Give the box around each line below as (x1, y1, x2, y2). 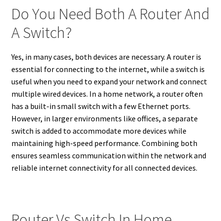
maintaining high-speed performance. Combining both (11, 138, 197, 148)
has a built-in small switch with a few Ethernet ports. (11, 101, 190, 111)
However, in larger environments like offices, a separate (11, 113, 198, 123)
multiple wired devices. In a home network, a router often (11, 88, 203, 99)
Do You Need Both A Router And (11, 4, 210, 24)
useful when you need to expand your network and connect (11, 76, 207, 86)
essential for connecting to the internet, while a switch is (11, 64, 205, 74)
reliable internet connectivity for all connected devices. (11, 162, 197, 173)
